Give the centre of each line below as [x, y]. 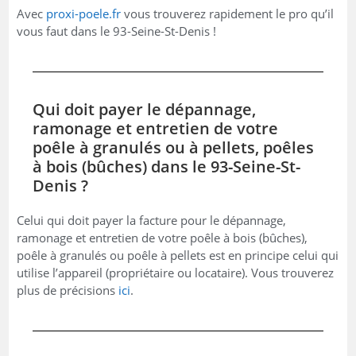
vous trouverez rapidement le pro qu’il [228, 13]
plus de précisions [68, 290]
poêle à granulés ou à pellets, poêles [174, 147]
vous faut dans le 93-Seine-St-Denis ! [117, 31]
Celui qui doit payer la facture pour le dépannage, [152, 220]
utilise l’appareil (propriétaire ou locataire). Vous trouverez [176, 272]
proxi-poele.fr [84, 13]
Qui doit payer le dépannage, [145, 109]
